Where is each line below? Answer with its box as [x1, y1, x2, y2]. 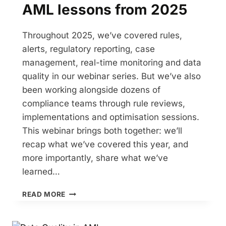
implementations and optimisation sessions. [22, 112, 199, 123]
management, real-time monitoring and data [22, 58, 201, 68]
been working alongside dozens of [22, 85, 160, 95]
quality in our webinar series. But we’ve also [22, 71, 201, 82]
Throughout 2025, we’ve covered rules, [22, 30, 182, 41]
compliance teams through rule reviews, [22, 98, 185, 109]
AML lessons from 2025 [22, 1, 187, 19]
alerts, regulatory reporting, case [22, 44, 155, 54]
